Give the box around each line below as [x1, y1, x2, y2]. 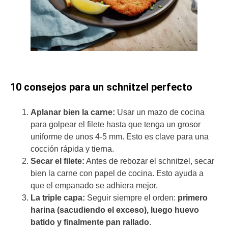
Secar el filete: [31, 157, 84, 166]
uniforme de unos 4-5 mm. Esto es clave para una [31, 132, 209, 141]
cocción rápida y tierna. [31, 145, 114, 154]
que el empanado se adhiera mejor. [31, 181, 158, 190]
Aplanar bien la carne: [31, 108, 115, 117]
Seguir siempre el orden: [85, 193, 178, 203]
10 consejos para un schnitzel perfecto [10, 81, 192, 94]
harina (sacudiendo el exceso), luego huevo [31, 206, 199, 215]
